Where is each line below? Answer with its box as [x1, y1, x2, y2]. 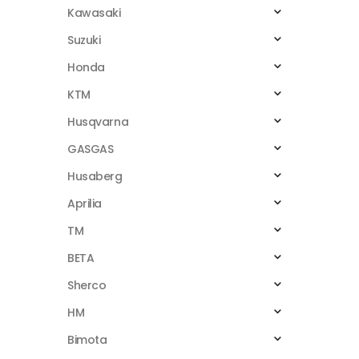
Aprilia [67, 195, 103, 212]
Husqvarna [67, 113, 129, 130]
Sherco [67, 276, 107, 293]
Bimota [67, 331, 107, 348]
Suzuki [67, 31, 101, 48]
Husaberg [67, 167, 123, 184]
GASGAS [67, 140, 114, 157]
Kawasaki [67, 4, 121, 21]
